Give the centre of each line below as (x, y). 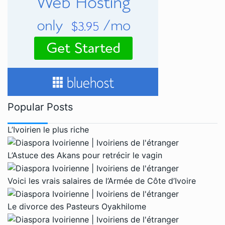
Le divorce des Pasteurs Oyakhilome (77, 207)
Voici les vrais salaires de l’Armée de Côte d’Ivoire (102, 181)
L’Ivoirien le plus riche (48, 129)
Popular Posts (40, 107)
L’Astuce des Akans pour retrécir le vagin (85, 155)
